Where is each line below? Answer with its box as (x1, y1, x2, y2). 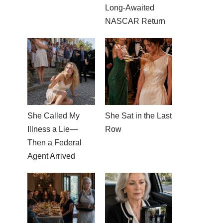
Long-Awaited (105, 3, 154, 12)
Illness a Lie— (27, 125, 78, 133)
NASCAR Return (105, 16, 165, 25)
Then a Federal (27, 138, 82, 147)
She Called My (27, 111, 80, 120)
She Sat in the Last (105, 111, 172, 120)
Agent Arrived (27, 152, 75, 160)
